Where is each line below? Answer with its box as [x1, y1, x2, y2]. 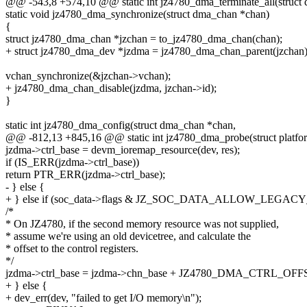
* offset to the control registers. [5, 243, 138, 255]
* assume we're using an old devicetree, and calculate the [5, 230, 251, 243]
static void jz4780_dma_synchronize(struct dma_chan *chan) [5, 8, 269, 21]
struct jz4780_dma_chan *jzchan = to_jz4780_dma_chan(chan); [5, 33, 282, 45]
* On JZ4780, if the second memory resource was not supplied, [5, 218, 279, 230]
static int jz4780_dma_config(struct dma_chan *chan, [5, 119, 236, 132]
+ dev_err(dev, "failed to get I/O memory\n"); [5, 292, 201, 304]
